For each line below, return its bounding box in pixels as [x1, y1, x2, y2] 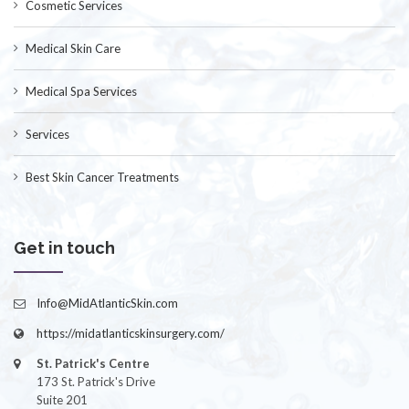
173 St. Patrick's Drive [37, 374, 155, 390]
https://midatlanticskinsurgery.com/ [37, 326, 225, 341]
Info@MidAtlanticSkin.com [37, 296, 178, 311]
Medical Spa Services [26, 84, 137, 100]
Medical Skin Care [26, 41, 121, 57]
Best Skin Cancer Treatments [26, 170, 179, 185]
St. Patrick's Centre [37, 356, 150, 372]
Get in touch [14, 238, 115, 258]
